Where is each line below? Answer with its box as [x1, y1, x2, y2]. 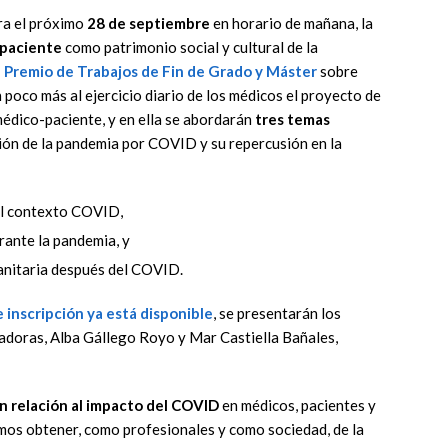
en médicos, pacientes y [219, 396, 376, 415]
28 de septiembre [87, 14, 210, 33]
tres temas [255, 110, 330, 129]
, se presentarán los [213, 304, 341, 323]
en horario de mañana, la [210, 14, 373, 33]
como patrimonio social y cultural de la [62, 38, 318, 57]
